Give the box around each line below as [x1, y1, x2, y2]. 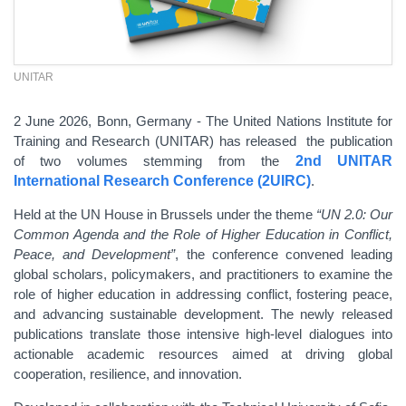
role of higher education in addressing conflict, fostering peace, [14, 286, 392, 302]
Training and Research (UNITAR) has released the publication [14, 133, 392, 149]
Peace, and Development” [14, 246, 176, 262]
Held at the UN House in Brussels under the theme [14, 207, 316, 222]
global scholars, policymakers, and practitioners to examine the [14, 266, 392, 282]
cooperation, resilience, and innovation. [14, 366, 246, 382]
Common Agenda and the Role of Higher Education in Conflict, [14, 227, 392, 242]
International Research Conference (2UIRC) [14, 173, 311, 188]
